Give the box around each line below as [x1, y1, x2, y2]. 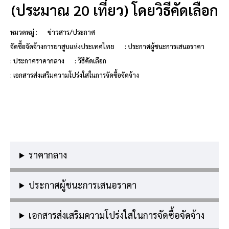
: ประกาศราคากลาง [10, 56, 64, 65]
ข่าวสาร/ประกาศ [48, 28, 95, 36]
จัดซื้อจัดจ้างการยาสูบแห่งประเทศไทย [10, 42, 114, 51]
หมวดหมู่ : [10, 28, 37, 36]
